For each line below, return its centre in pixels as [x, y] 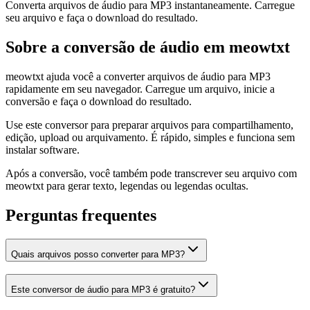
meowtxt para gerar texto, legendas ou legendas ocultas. [127, 185]
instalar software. [43, 149]
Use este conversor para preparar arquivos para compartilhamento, [149, 125]
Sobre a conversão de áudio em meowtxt [148, 47]
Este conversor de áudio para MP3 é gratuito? [103, 290]
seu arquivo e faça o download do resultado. [102, 17]
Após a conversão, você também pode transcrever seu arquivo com [151, 173]
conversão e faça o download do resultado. [99, 101]
